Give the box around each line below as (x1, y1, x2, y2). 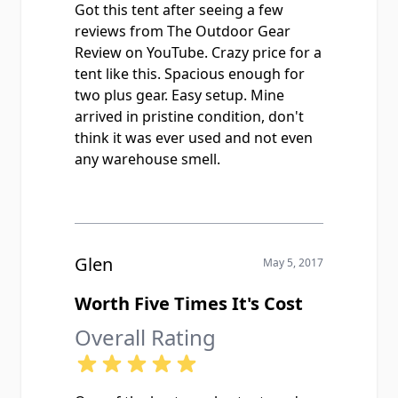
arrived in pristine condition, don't (75, 107, 304, 126)
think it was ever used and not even (75, 128, 313, 147)
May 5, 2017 (263, 255, 323, 270)
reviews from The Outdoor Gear (75, 21, 291, 41)
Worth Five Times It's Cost (75, 291, 303, 315)
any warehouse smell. (75, 149, 220, 169)
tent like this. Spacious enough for (75, 64, 305, 84)
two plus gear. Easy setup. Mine (75, 85, 284, 105)
